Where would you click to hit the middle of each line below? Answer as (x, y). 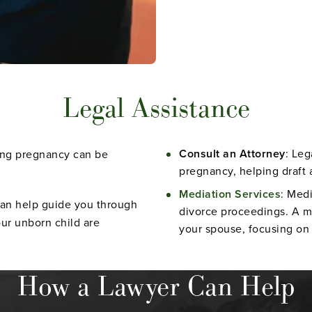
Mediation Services (230, 194)
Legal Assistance (156, 108)
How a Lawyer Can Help (156, 286)
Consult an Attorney (232, 153)
